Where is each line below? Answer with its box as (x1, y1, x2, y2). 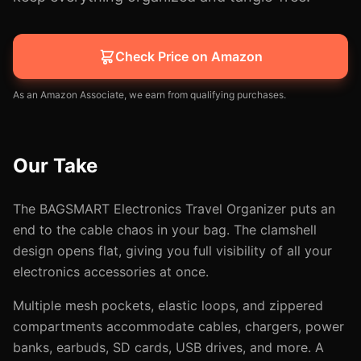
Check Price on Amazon (114, 48, 263, 64)
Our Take (13, 154, 98, 177)
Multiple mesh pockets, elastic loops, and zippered (13, 297, 323, 313)
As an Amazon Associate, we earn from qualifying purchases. (13, 89, 286, 101)
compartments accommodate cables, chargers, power (13, 318, 344, 334)
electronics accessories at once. (13, 263, 209, 280)
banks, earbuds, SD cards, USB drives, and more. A (13, 339, 324, 355)
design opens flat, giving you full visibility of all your (13, 243, 332, 259)
